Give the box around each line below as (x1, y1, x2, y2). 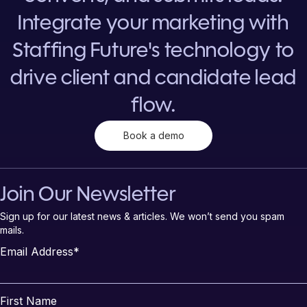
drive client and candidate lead (10, 68, 297, 90)
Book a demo (123, 129, 184, 141)
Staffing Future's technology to (12, 40, 295, 62)
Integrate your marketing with (18, 13, 289, 35)
